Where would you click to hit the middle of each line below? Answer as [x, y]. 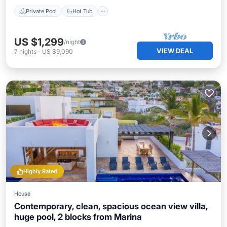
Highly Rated [40, 171]
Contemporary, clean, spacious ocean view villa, [111, 206]
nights [28, 51]
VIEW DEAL [175, 51]
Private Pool [41, 11]
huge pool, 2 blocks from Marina [78, 217]
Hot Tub [83, 11]
